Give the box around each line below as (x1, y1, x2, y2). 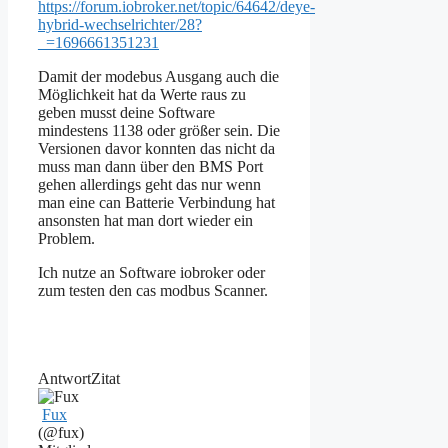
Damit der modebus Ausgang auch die (38, 67, 279, 85)
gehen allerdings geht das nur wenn (38, 175, 261, 193)
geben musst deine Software (38, 103, 215, 121)
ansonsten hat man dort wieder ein (38, 211, 253, 229)
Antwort (38, 369, 91, 387)
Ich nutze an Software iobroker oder (38, 263, 265, 281)
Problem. (38, 229, 95, 247)
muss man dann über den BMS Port (38, 157, 263, 175)
